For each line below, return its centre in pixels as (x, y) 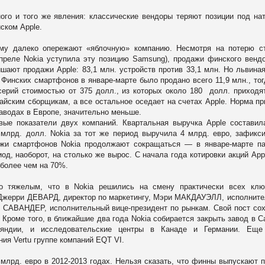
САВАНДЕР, (26, 208)
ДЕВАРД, (44, 197)
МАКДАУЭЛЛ (198, 197)
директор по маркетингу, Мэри (118, 197)
